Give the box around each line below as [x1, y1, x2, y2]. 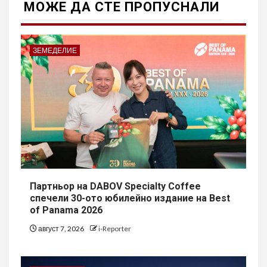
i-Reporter [98, 224, 131, 234]
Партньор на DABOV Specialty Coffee [30, 181, 201, 193]
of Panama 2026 [30, 204, 103, 216]
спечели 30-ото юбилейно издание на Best [30, 193, 230, 204]
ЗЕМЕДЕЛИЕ [33, 46, 77, 55]
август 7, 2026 [37, 224, 85, 234]
